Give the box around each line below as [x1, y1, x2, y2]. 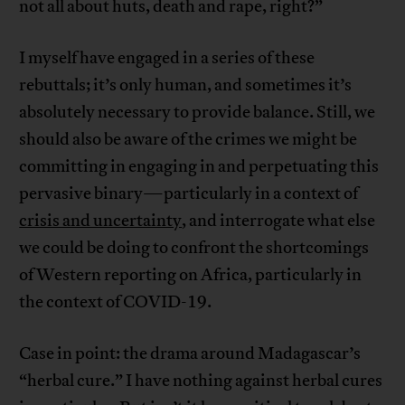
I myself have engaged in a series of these [19, 47, 316, 70]
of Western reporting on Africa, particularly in [19, 264, 363, 287]
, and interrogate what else [182, 210, 376, 232]
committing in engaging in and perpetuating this [19, 155, 380, 178]
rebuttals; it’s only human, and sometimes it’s [19, 74, 353, 97]
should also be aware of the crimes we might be [19, 128, 358, 151]
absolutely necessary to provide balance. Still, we [19, 101, 376, 124]
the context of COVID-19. [19, 291, 212, 314]
